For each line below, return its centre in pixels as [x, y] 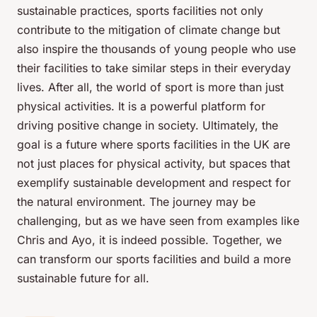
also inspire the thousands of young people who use [156, 49]
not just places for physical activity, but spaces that [154, 164]
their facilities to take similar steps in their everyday [154, 68]
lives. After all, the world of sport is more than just [150, 87]
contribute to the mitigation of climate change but [149, 30]
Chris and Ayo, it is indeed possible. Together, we [149, 240]
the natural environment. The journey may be [136, 202]
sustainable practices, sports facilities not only [140, 11]
